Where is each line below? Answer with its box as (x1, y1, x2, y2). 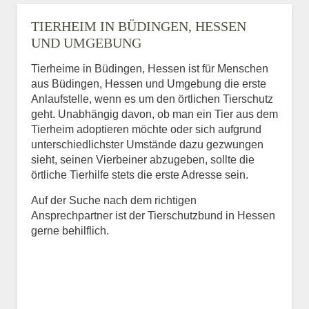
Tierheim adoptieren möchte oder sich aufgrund (31, 123, 261, 135)
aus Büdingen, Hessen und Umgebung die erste (31, 78, 266, 90)
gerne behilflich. (31, 225, 109, 237)
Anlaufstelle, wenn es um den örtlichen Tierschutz (31, 93, 273, 105)
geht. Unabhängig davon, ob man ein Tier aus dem (31, 108, 278, 120)
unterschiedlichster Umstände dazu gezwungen (31, 139, 263, 150)
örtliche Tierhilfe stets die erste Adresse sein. (31, 169, 248, 181)
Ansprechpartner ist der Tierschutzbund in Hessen (31, 210, 275, 221)
